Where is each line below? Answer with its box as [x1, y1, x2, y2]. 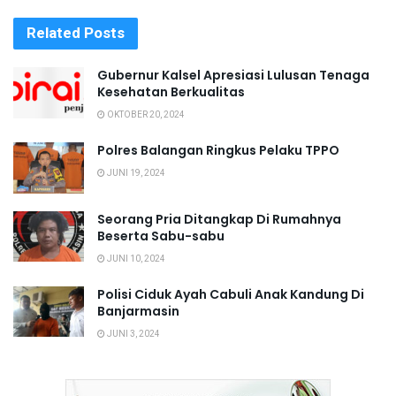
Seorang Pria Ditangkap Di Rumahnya [97, 209, 341, 228]
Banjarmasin [97, 301, 179, 320]
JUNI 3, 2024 [105, 327, 160, 340]
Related [27, 22, 80, 45]
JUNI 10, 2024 [105, 252, 165, 265]
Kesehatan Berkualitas [97, 83, 245, 102]
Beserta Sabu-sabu [97, 226, 225, 245]
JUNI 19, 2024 [105, 167, 165, 180]
